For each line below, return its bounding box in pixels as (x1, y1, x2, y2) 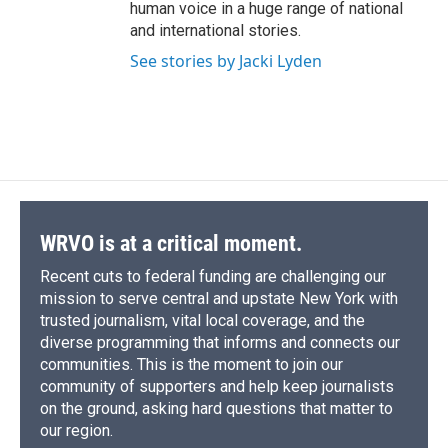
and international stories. (130, 21, 301, 41)
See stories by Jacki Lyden (130, 50, 322, 73)
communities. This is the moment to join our (40, 355, 343, 375)
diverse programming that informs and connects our (40, 333, 400, 353)
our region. (40, 421, 113, 441)
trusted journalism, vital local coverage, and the (40, 311, 365, 331)
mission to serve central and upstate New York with (40, 289, 398, 309)
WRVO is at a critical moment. (40, 231, 302, 257)
